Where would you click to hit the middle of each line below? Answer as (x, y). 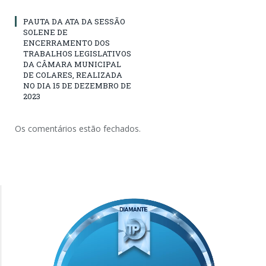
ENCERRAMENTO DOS (66, 42)
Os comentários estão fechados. (78, 128)
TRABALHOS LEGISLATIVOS (77, 53)
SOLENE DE (45, 32)
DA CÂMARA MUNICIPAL (72, 64)
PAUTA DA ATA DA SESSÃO (74, 21)
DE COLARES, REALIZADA (73, 75)
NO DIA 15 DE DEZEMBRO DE (77, 85)
